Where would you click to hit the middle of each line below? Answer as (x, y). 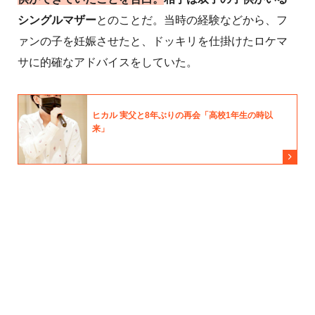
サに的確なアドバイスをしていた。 (108, 63)
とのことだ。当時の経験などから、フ (192, 20)
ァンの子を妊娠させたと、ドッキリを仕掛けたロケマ (153, 41)
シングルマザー (57, 20)
